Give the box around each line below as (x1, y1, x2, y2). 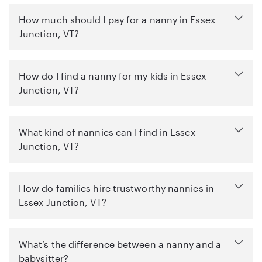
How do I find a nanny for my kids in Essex (19, 70, 206, 81)
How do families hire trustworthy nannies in (19, 182, 214, 194)
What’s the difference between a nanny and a (19, 239, 221, 250)
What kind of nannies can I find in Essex (19, 126, 195, 137)
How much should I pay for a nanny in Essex (19, 14, 215, 25)
